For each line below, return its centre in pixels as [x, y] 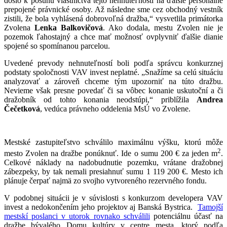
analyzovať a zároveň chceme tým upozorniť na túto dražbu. [113, 81]
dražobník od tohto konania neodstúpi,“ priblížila [100, 99]
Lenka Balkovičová [69, 27]
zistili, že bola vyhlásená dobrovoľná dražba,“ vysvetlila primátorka [113, 18]
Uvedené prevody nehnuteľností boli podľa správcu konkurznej [113, 63]
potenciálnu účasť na [186, 216]
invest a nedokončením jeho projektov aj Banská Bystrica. [101, 207]
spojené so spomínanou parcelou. [57, 46]
